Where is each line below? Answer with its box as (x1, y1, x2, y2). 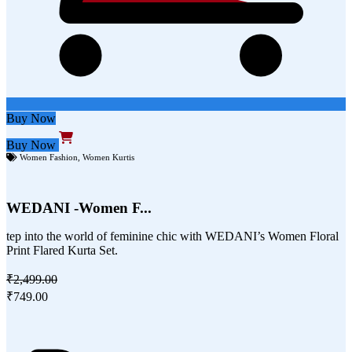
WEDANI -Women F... (6, 200, 152, 217)
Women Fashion (20, 152, 78, 163)
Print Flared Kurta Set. (6, 244, 118, 258)
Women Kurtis (82, 152, 134, 163)
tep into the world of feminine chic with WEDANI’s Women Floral (6, 229, 339, 244)
